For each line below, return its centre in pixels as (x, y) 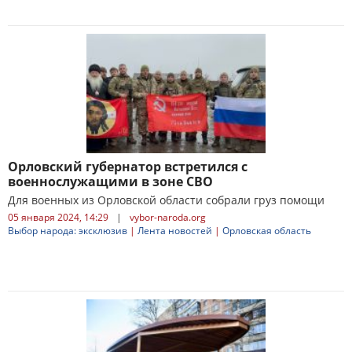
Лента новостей (175, 231)
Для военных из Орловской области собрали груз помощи (166, 200)
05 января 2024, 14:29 (58, 217)
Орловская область (267, 231)
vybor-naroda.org (168, 217)
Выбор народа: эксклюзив (68, 231)
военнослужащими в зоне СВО (110, 181)
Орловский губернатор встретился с (128, 167)
